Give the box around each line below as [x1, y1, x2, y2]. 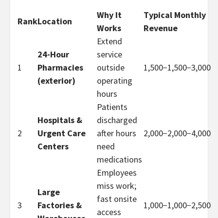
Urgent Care [37, 127, 86, 139]
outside [97, 61, 125, 73]
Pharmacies [37, 61, 83, 73]
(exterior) [37, 74, 75, 86]
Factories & [37, 199, 82, 211]
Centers [37, 140, 69, 152]
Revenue [144, 22, 178, 34]
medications [97, 153, 142, 165]
